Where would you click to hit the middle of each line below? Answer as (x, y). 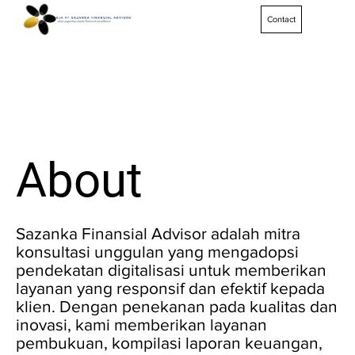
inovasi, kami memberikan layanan (141, 325)
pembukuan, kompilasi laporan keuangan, (169, 343)
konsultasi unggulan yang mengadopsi (157, 252)
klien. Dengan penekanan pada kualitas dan (177, 307)
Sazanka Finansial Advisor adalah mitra (158, 234)
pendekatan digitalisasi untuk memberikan (171, 270)
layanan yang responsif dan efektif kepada (170, 288)
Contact (282, 19)
